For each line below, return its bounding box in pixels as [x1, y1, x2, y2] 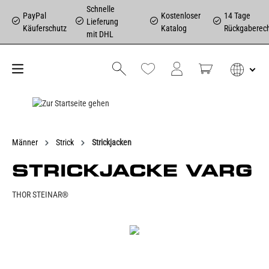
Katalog [161, 23, 187, 33]
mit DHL [86, 29, 114, 39]
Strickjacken [92, 137, 131, 147]
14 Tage [223, 10, 250, 20]
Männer [12, 137, 38, 147]
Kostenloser [161, 10, 201, 20]
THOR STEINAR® [12, 189, 68, 199]
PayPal [23, 10, 46, 20]
